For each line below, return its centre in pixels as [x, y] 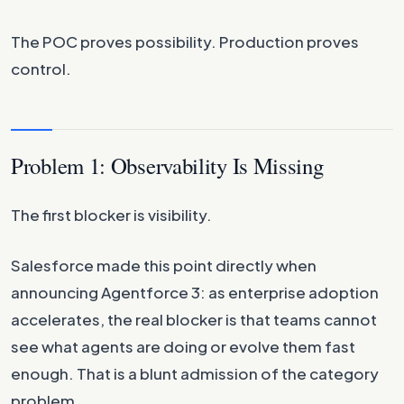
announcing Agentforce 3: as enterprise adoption [195, 292]
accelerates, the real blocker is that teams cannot [194, 319]
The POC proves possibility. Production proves [185, 41]
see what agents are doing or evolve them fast [183, 346]
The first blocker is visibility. [111, 215]
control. [41, 69]
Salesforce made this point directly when [164, 265]
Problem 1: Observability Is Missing [167, 165]
